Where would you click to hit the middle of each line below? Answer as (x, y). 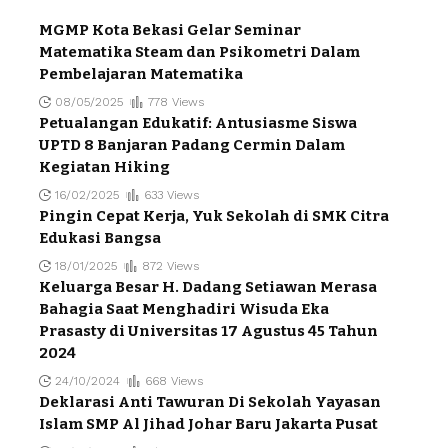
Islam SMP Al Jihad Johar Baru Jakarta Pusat (208, 424)
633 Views (171, 195)
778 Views (175, 102)
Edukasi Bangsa (100, 238)
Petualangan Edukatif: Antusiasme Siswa (198, 123)
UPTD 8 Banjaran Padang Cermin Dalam (192, 145)
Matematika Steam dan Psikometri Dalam (199, 52)
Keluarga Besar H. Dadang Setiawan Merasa (208, 287)
